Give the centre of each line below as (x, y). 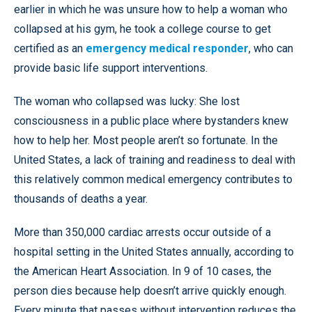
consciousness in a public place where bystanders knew (151, 120)
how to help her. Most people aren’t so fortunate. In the (146, 140)
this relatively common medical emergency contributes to (153, 179)
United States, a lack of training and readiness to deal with (155, 159)
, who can (271, 48)
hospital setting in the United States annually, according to (154, 251)
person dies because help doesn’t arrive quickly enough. (150, 290)
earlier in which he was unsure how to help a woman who (151, 9)
